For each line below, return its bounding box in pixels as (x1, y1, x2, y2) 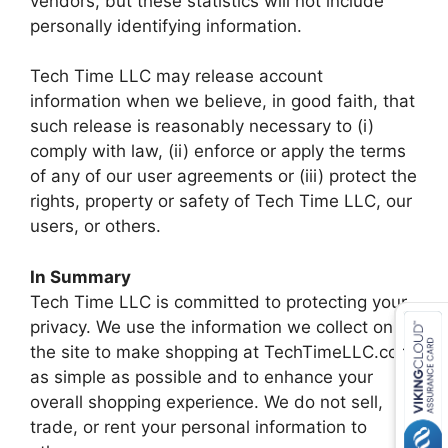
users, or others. (30, 216, 161, 236)
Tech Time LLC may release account (30, 66, 323, 86)
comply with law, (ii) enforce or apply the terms (30, 141, 406, 161)
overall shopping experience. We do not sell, (30, 391, 383, 412)
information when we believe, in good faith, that (30, 91, 415, 111)
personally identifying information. (30, 15, 302, 36)
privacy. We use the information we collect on (30, 316, 393, 337)
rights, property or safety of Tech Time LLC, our (30, 191, 412, 211)
